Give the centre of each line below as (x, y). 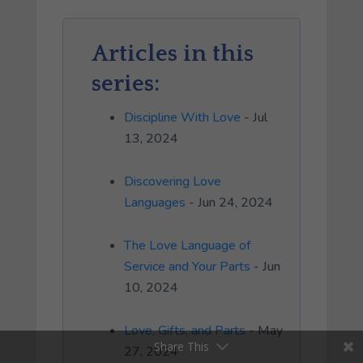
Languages (154, 202)
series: (125, 83)
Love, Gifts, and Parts (184, 330)
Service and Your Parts (187, 266)
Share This (181, 346)
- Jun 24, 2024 (229, 202)
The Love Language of (187, 245)
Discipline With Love (182, 117)
